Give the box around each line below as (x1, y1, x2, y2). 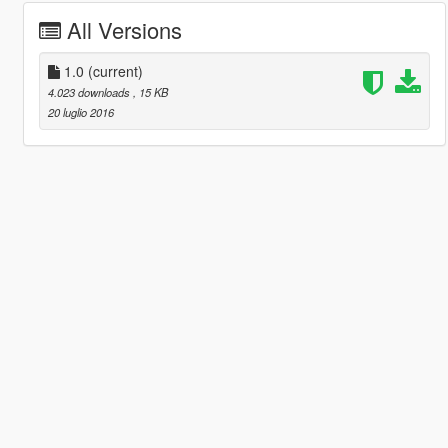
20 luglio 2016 (47, 104, 114, 121)
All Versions (66, 14, 182, 46)
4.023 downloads (47, 84, 133, 101)
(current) (87, 61, 143, 82)
